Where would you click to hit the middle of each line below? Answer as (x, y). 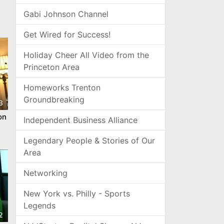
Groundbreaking (54, 99)
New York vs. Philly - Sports (77, 193)
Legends (39, 205)
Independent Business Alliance (80, 120)
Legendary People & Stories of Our (89, 140)
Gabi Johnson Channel (66, 14)
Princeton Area (51, 67)
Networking (45, 173)
